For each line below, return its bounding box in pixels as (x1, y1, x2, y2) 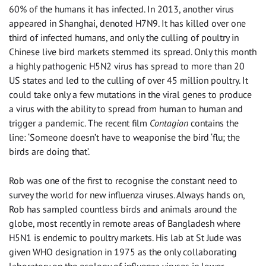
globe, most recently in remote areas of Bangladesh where (9, 217, 240, 230)
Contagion (150, 117, 188, 129)
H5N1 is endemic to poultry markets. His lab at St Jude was (9, 232, 242, 244)
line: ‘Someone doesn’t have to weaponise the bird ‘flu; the (9, 131, 240, 144)
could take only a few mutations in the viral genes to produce (9, 88, 252, 101)
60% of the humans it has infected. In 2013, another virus (9, 3, 234, 15)
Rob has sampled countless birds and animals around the (9, 203, 237, 216)
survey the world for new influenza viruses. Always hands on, (9, 189, 245, 201)
